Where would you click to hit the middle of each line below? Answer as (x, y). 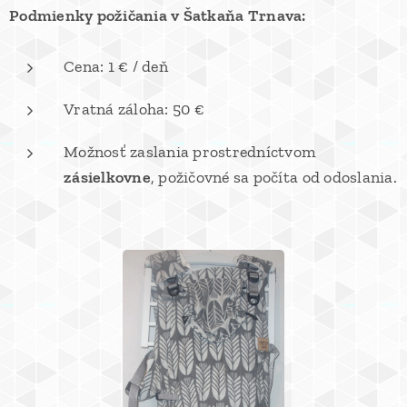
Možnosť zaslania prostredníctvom (190, 152)
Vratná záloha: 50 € (134, 109)
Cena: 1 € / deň (116, 66)
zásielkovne (107, 177)
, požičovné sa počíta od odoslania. (273, 177)
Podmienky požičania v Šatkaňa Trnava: (158, 15)
